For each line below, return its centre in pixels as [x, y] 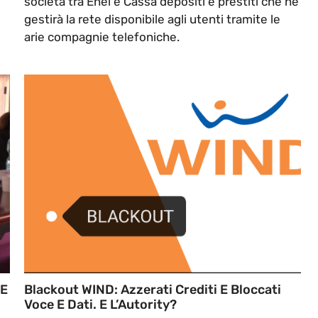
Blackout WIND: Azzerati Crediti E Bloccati [153, 290]
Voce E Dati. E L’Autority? [100, 305]
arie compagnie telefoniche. [102, 37]
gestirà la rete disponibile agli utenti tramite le [152, 20]
